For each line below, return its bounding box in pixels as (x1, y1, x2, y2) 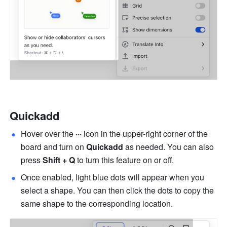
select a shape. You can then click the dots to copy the (21, 184, 214, 197)
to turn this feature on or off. (75, 154, 174, 166)
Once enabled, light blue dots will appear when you (21, 171, 205, 183)
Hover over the (21, 128, 76, 140)
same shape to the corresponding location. (21, 198, 173, 210)
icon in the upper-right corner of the (82, 128, 208, 140)
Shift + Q (43, 154, 75, 166)
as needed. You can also (123, 141, 214, 153)
